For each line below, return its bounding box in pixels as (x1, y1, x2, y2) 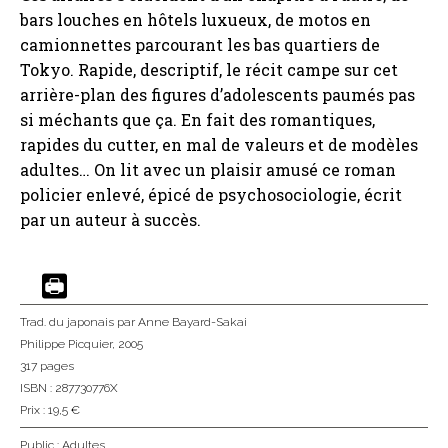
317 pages (20, 359, 74, 374)
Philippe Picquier (20, 337, 112, 352)
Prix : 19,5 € (20, 403, 80, 418)
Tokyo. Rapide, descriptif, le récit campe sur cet (20, 59, 398, 81)
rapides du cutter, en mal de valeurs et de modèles (20, 134, 418, 156)
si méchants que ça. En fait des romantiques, (20, 109, 375, 131)
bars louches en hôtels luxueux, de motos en (20, 9, 371, 31)
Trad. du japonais (20, 315, 114, 330)
